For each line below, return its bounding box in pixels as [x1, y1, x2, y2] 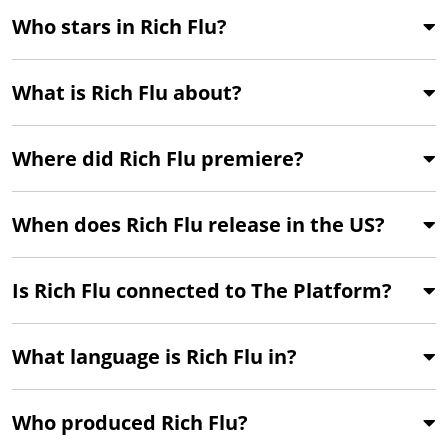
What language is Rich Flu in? [12, 342, 297, 370]
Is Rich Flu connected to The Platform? [12, 276, 392, 304]
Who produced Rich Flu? [12, 408, 248, 436]
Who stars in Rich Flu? [12, 12, 227, 40]
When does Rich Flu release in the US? [12, 210, 385, 238]
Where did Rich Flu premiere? [12, 144, 304, 172]
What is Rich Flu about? [12, 78, 242, 106]
